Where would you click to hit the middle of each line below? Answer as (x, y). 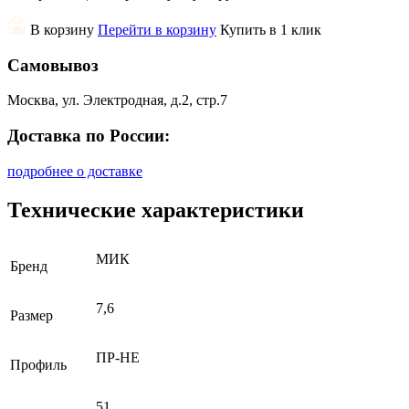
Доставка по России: (89, 135)
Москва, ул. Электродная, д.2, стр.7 (117, 100)
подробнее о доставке (75, 171)
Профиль (38, 364)
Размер (31, 315)
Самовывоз (53, 65)
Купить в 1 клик (271, 29)
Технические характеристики (156, 210)
